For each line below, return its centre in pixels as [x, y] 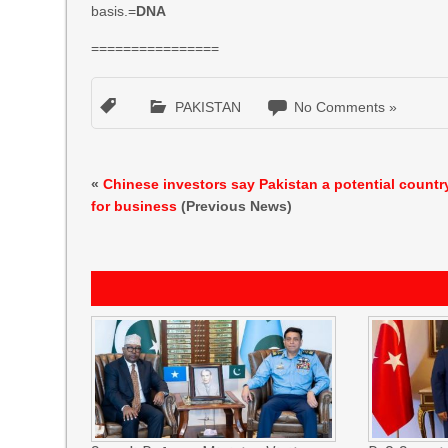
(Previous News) [235, 206]
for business [134, 206]
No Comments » [346, 107]
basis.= [114, 11]
